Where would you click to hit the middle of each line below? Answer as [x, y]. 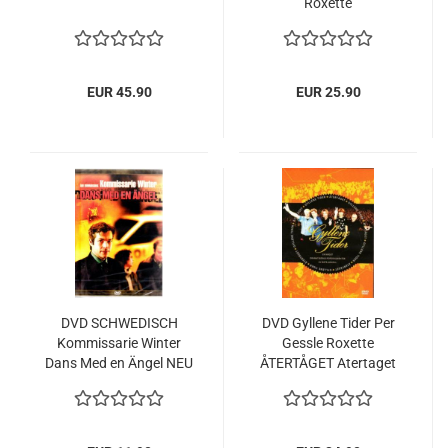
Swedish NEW [119, 383]
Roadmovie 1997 [328, 383]
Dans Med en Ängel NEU [119, 363]
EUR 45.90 [119, 92]
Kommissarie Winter [119, 343]
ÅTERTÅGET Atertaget [328, 363]
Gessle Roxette [328, 343]
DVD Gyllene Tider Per [328, 323]
